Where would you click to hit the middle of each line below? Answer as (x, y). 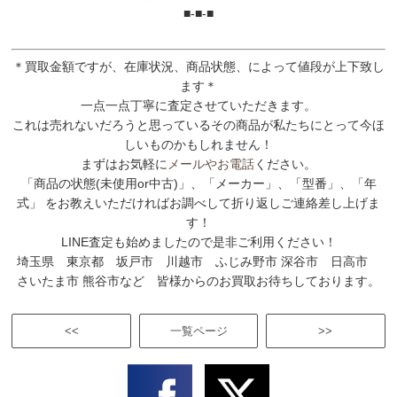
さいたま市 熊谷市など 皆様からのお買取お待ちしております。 (198, 280)
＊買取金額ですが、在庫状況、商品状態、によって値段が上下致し (198, 66)
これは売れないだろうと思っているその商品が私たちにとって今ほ (198, 125)
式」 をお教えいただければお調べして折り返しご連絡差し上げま (198, 202)
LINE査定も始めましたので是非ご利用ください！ (198, 241)
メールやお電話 (211, 163)
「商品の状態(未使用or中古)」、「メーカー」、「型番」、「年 (198, 183)
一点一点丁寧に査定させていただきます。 (198, 105)
